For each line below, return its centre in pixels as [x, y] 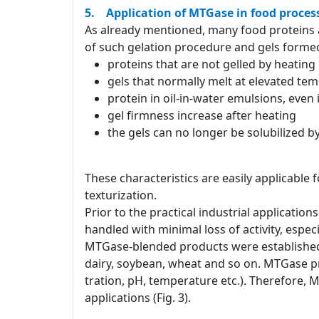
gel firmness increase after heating [202, 115]
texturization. [121, 195]
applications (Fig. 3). [142, 297]
